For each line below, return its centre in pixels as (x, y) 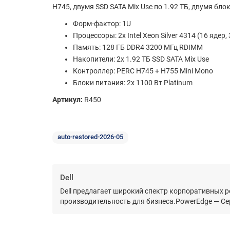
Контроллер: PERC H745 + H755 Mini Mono (143, 71)
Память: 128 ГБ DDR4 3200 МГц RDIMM (138, 47)
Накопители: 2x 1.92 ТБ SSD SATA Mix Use (141, 59)
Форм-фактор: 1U (102, 24)
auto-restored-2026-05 (90, 137)
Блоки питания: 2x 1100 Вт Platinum (133, 83)
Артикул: (68, 100)
